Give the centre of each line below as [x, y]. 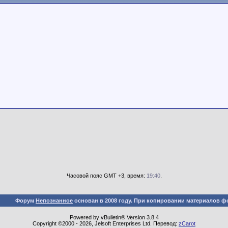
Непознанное [54, 200]
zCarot [187, 223]
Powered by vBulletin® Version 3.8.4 [114, 217]
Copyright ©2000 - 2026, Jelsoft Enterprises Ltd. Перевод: [106, 223]
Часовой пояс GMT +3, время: [106, 175]
